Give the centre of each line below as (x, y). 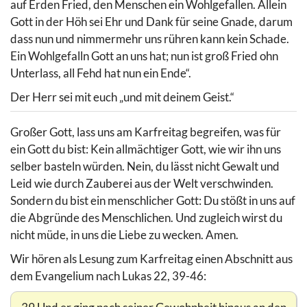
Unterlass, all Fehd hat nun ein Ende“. (101, 73)
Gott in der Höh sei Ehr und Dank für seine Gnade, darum (151, 21)
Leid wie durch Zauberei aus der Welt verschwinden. (142, 184)
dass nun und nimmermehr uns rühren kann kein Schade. (150, 38)
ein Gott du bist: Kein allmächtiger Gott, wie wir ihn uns (146, 149)
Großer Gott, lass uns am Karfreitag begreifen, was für (146, 132)
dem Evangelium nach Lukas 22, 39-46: (108, 276)
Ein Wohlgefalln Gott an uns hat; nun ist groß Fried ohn (144, 56)
